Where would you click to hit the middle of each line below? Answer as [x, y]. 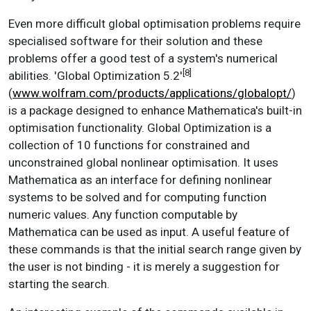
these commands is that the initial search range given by [155, 249]
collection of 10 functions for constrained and [129, 145]
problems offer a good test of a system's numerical [143, 58]
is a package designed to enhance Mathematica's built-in [155, 110]
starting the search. [59, 284]
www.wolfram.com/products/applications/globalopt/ [152, 93]
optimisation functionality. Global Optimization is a [140, 127]
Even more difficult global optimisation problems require [154, 23]
